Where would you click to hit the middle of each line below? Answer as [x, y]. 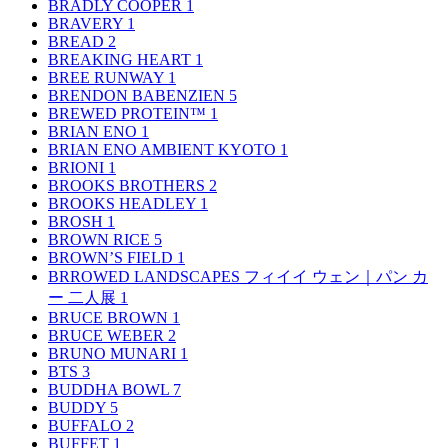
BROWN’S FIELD [112, 257]
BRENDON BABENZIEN [138, 95]
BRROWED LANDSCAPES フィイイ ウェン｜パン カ [238, 276]
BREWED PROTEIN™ [129, 113]
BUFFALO [87, 425]
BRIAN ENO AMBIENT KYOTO [164, 149]
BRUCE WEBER [108, 335]
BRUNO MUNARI [114, 353]
